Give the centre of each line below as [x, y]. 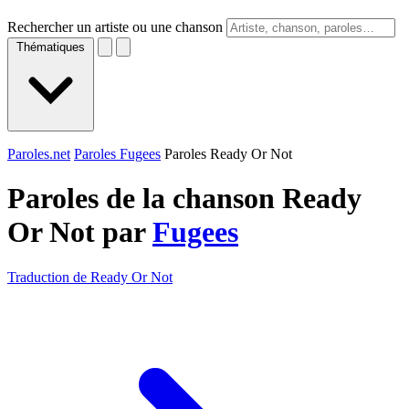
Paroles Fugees [117, 154]
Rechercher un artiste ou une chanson [115, 27]
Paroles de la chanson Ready [184, 199]
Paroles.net [39, 154]
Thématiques [51, 47]
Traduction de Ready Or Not [90, 277]
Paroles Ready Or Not [228, 154]
